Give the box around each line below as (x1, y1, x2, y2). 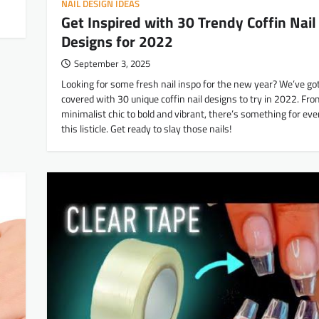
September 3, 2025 (74, 57, 150, 71)
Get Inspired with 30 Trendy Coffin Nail (61, 11, 316, 34)
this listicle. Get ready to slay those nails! (61, 121, 231, 137)
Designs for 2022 (61, 30, 173, 53)
